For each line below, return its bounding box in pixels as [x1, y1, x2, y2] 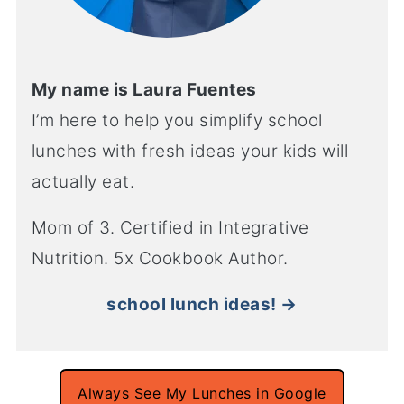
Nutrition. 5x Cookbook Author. [31, 248, 289, 270]
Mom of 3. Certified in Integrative [31, 217, 309, 239]
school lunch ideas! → [106, 294, 298, 316]
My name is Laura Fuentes [31, 79, 257, 101]
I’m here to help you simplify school [31, 110, 323, 132]
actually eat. [31, 171, 135, 193]
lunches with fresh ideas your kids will [31, 141, 349, 162]
